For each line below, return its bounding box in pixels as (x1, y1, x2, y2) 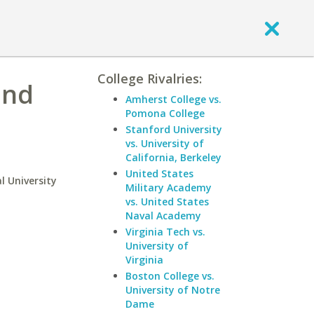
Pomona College (125, 107, 205, 120)
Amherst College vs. (125, 93, 221, 106)
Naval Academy (125, 209, 201, 222)
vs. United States (125, 195, 209, 208)
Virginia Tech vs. (125, 225, 205, 238)
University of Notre (125, 283, 220, 296)
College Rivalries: (97, 70, 202, 87)
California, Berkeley (125, 151, 221, 164)
